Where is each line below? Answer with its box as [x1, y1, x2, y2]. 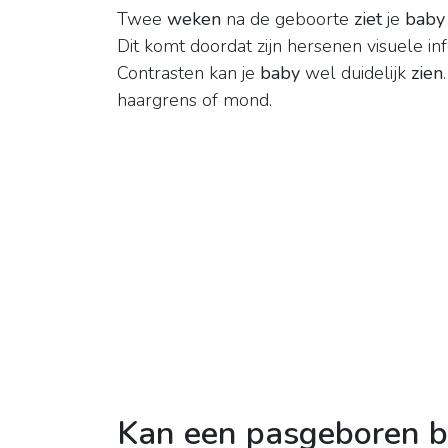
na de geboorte [221, 7, 354, 32]
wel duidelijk [300, 61, 411, 86]
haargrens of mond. [117, 88, 272, 113]
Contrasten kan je [117, 61, 260, 86]
